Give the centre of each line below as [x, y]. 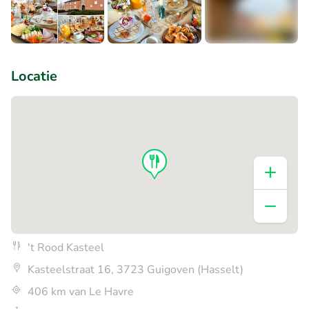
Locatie [34, 76]
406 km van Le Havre [81, 291]
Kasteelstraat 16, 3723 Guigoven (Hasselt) [136, 269]
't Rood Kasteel [66, 247]
